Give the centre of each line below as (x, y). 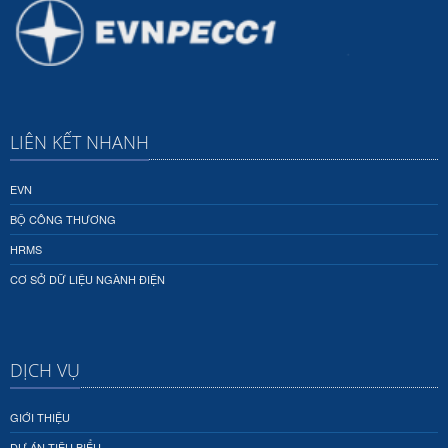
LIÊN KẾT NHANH (79, 141)
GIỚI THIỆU (40, 416)
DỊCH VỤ (45, 369)
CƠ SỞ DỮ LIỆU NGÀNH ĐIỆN (87, 278)
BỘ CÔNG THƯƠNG (63, 218)
